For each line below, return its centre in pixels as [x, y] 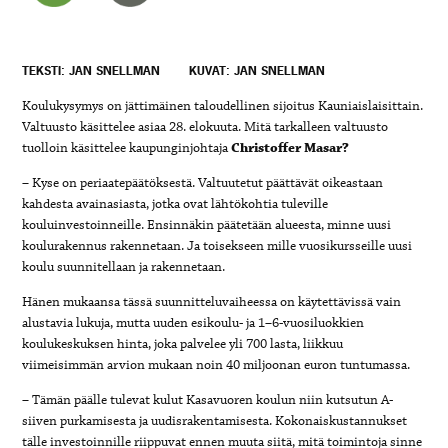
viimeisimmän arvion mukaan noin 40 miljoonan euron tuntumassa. [216, 364]
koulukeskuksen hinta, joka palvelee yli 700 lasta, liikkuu [183, 343]
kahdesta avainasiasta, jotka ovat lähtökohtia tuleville [175, 203]
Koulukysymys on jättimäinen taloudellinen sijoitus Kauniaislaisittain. [223, 105]
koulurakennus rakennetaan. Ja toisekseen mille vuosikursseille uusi [217, 245]
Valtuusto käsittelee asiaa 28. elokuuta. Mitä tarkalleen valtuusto [205, 126]
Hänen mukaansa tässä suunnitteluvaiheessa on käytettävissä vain [212, 301]
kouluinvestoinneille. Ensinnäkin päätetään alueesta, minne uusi [207, 224]
